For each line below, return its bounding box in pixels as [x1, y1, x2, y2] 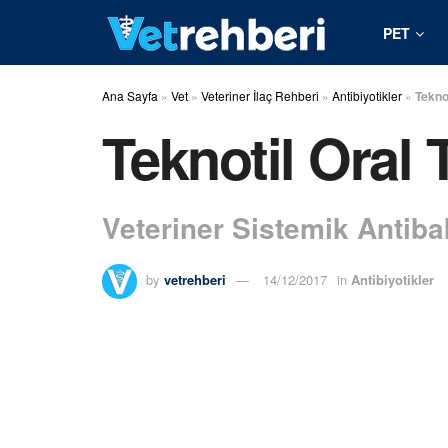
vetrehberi [164, 270, 226, 290]
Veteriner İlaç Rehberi [201, 87, 319, 104]
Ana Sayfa [102, 87, 158, 104]
